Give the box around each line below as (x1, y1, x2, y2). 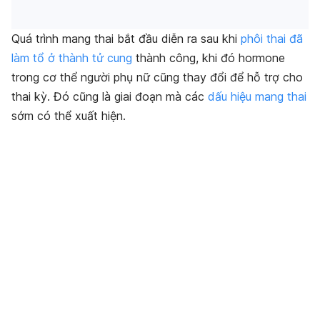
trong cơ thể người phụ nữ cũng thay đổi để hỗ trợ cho (11, 70, 303, 85)
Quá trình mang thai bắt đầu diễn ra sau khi (11, 31, 241, 46)
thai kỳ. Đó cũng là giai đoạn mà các (11, 89, 208, 104)
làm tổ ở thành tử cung (11, 51, 132, 66)
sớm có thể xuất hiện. (11, 109, 126, 124)
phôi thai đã (241, 31, 303, 46)
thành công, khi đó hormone (132, 51, 285, 66)
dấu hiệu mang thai (208, 89, 306, 104)
